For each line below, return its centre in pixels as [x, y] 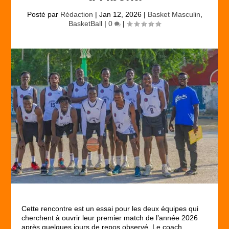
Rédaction [76, 14]
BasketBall [85, 24]
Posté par [43, 14]
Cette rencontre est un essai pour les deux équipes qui [110, 208]
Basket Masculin [174, 14]
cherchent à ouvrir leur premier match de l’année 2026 [110, 217]
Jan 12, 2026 [120, 14]
